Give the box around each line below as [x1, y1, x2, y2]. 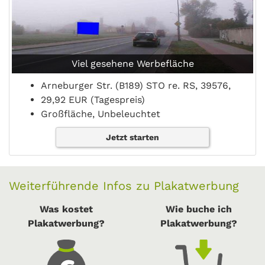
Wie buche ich [166, 203, 232, 215]
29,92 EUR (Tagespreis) [41, 94, 145, 105]
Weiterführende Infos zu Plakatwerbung [9, 179, 239, 193]
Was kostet [40, 203, 93, 215]
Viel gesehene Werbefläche [71, 58, 194, 69]
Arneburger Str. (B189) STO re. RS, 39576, [41, 80, 231, 91]
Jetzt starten [105, 132, 159, 142]
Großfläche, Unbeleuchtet [41, 108, 160, 119]
